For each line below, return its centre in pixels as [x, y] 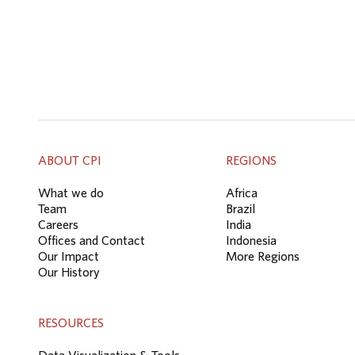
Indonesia [251, 240]
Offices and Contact [92, 240]
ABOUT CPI [70, 160]
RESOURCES [71, 322]
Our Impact [69, 256]
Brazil [240, 208]
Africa [242, 192]
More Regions [263, 256]
